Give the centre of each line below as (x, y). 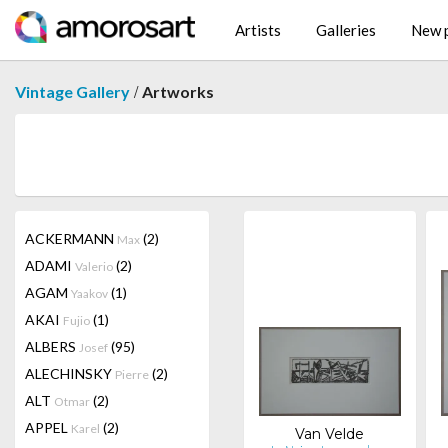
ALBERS (52, 346)
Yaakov (89, 293)
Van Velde (330, 434)
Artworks (178, 91)
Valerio (94, 266)
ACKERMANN (71, 238)
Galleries (346, 30)
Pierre (132, 374)
